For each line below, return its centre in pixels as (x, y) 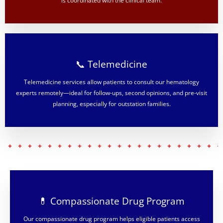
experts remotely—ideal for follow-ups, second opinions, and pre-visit (111, 93)
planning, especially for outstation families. (111, 104)
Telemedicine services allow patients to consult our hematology (111, 82)
